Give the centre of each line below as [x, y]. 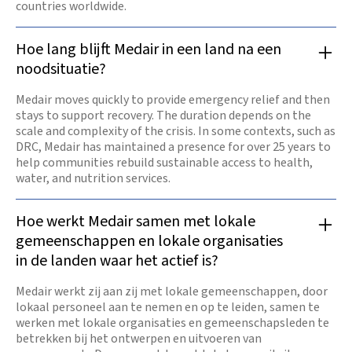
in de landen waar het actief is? [117, 261]
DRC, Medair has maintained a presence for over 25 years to [173, 147]
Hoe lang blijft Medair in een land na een [148, 50]
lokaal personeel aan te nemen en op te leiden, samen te [168, 308]
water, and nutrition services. [93, 179]
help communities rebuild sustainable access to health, [164, 163]
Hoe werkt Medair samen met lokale [136, 222]
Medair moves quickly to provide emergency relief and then [173, 100]
